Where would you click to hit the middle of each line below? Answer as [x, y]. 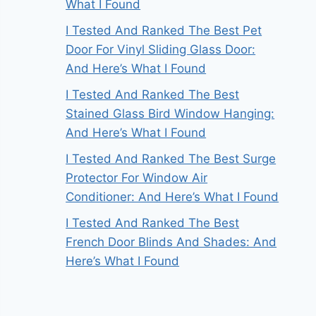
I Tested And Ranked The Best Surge [171, 159]
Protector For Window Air [137, 178]
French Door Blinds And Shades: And [171, 242]
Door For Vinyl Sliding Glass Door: [161, 50]
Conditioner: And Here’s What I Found [172, 197]
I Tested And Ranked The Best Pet [164, 31]
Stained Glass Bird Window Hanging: [170, 114]
